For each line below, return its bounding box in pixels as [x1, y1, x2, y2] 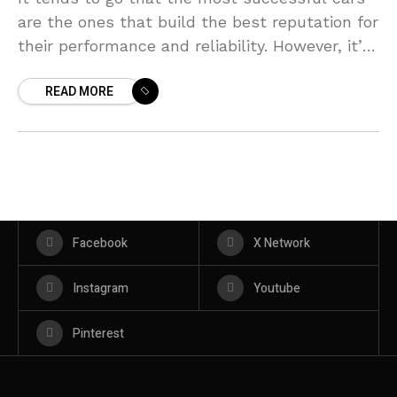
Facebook [73, 234, 128, 253]
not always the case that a [18, 60, 225, 80]
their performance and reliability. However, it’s [18, 36, 370, 56]
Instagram [73, 279, 128, 299]
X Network [253, 234, 310, 253]
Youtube [253, 279, 300, 299]
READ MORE [45, 82, 113, 102]
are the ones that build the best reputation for [18, 12, 378, 32]
